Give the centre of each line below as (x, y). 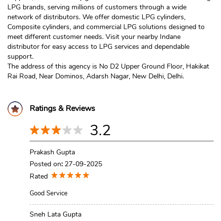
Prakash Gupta (52, 152)
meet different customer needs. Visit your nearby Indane (94, 37)
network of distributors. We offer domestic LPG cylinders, (96, 17)
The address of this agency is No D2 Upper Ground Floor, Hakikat (108, 67)
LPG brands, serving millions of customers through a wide (97, 7)
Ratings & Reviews (62, 109)
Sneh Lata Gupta (55, 215)
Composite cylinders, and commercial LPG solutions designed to (106, 27)
